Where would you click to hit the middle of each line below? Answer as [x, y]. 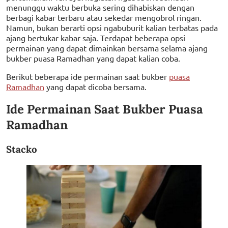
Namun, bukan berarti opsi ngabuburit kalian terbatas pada [112, 27]
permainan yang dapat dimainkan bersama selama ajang [107, 48]
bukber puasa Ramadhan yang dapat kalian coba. [93, 58]
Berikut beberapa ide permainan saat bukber [88, 76]
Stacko [22, 149]
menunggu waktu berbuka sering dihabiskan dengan [100, 7]
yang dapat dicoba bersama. [95, 86]
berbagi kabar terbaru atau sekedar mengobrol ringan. [104, 17]
